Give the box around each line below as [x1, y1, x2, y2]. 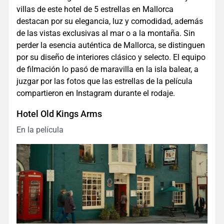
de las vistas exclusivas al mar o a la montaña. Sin [16, 28, 195, 38]
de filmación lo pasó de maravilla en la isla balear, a [16, 64, 198, 74]
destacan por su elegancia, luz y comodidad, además [16, 16, 203, 26]
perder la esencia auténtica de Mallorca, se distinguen [16, 40, 205, 50]
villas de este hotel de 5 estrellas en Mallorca [16, 4, 173, 14]
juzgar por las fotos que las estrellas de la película [16, 76, 192, 86]
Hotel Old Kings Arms [16, 108, 102, 119]
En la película [16, 125, 63, 135]
